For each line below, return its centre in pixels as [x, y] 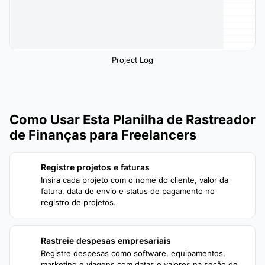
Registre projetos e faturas [95, 167]
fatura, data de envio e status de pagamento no [128, 191]
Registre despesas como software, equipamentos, [133, 253]
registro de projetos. [78, 202]
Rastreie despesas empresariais [106, 240]
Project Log [132, 59]
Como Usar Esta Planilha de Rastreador [132, 119]
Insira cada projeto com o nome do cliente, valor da [135, 180]
